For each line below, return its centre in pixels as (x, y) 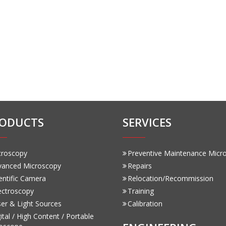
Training (140, 191)
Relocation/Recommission (170, 178)
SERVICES (147, 122)
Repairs (139, 165)
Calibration (145, 203)
